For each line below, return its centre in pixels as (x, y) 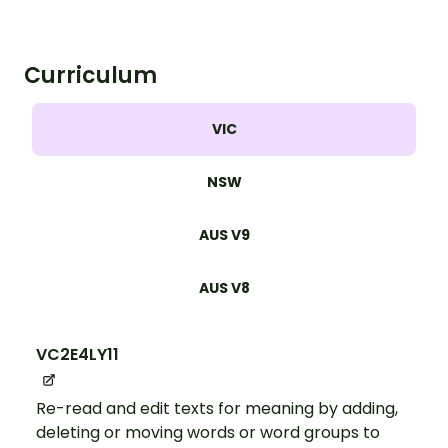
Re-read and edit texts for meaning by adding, (217, 408)
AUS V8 (224, 287)
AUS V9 (224, 234)
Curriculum (90, 75)
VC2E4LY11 (77, 354)
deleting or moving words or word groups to (208, 432)
